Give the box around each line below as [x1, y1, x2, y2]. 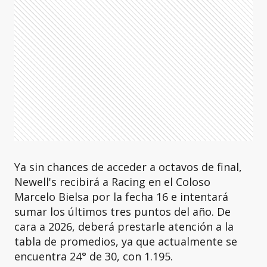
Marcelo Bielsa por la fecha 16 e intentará [14, 189, 228, 204]
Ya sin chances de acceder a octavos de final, [14, 159, 242, 174]
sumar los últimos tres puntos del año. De [14, 204, 231, 219]
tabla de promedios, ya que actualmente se [14, 234, 237, 249]
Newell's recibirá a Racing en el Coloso [14, 174, 210, 189]
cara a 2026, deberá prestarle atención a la [14, 219, 234, 234]
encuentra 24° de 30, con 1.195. [14, 249, 173, 263]
